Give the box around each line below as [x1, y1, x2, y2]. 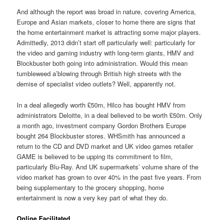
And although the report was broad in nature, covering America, [17, 7, 196, 17]
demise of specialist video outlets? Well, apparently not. [17, 79, 176, 89]
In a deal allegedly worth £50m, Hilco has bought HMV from [17, 100, 186, 110]
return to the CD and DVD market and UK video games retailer [17, 141, 193, 151]
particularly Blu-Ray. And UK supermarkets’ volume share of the [17, 162, 199, 171]
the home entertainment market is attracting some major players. [17, 27, 201, 37]
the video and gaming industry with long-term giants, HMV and [17, 48, 194, 58]
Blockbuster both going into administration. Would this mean [17, 58, 188, 68]
